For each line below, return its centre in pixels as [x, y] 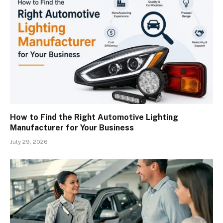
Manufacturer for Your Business [72, 127]
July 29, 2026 [29, 142]
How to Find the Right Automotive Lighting [94, 117]
